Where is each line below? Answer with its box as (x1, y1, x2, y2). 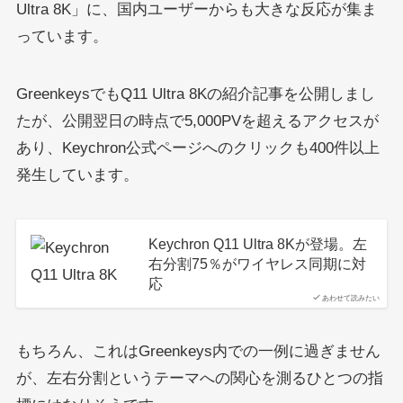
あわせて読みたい (322, 294, 381, 303)
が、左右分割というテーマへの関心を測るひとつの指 (15, 370, 383, 388)
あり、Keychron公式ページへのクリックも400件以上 (15, 139, 380, 157)
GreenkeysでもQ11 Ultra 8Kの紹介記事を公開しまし (15, 85, 375, 103)
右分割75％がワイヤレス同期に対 (148, 255, 366, 273)
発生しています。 (15, 166, 139, 184)
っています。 (15, 28, 108, 45)
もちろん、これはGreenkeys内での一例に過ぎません (15, 343, 381, 361)
